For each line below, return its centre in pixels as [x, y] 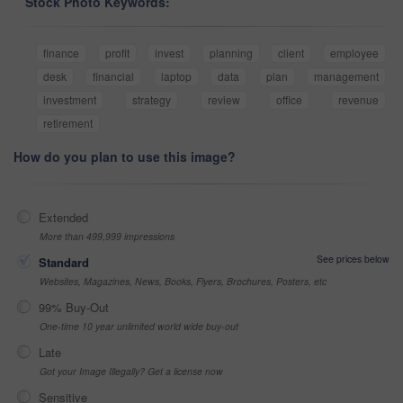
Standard [64, 262]
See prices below [353, 258]
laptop [176, 76]
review [224, 99]
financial [114, 76]
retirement [68, 122]
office [289, 99]
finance [61, 52]
